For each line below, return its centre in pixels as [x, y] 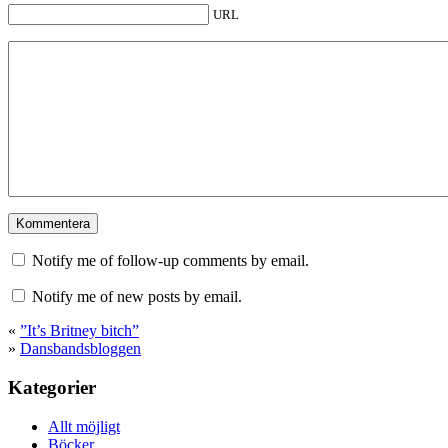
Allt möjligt [84, 426]
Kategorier [52, 387]
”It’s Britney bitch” [79, 331]
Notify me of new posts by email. [137, 297]
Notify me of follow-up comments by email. [170, 261]
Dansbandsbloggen [80, 349]
